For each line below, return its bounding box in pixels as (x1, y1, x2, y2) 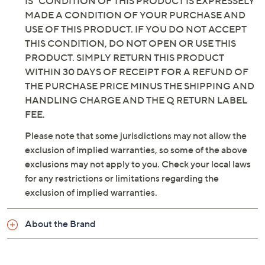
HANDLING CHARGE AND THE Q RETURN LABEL (25, 94, 247, 106)
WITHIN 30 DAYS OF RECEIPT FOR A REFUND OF (25, 66, 248, 77)
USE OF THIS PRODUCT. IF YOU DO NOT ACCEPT (25, 23, 247, 35)
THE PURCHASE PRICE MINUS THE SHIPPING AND (25, 80, 254, 92)
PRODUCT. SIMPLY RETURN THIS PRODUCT (25, 51, 224, 63)
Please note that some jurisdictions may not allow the (25, 130, 247, 141)
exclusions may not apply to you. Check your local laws (25, 158, 251, 170)
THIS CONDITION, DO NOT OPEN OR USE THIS (25, 37, 236, 49)
